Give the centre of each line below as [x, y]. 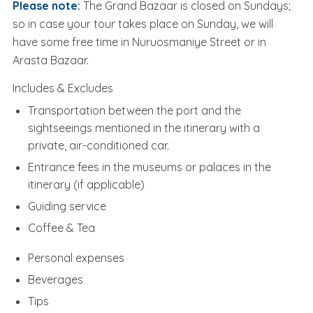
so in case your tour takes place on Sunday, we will [143, 24]
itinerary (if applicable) [86, 185]
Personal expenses [76, 258]
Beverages [56, 280]
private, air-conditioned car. [99, 146]
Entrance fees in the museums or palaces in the [150, 167]
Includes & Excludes [63, 88]
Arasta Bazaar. [51, 60]
